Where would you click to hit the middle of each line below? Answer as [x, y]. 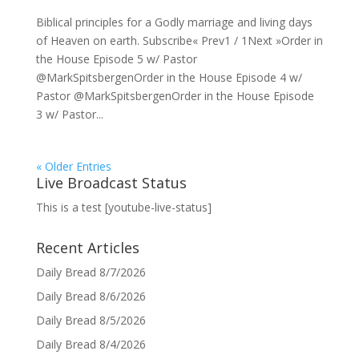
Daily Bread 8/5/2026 [91, 320]
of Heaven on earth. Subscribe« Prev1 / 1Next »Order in [179, 40]
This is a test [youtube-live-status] [123, 207]
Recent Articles [87, 248]
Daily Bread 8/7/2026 [91, 272]
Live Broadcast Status [111, 183]
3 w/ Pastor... [69, 114]
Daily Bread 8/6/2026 [91, 296]
